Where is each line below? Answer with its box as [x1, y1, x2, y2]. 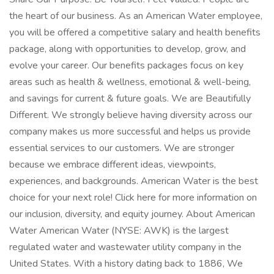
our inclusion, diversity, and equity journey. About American [9, 207, 255, 221]
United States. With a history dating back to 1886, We [9, 257, 243, 270]
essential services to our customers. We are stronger [9, 141, 234, 155]
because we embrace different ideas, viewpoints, [9, 158, 216, 171]
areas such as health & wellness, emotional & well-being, [9, 75, 251, 89]
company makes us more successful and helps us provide [9, 125, 251, 138]
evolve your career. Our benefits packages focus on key [9, 59, 243, 72]
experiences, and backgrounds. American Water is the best [9, 174, 258, 188]
